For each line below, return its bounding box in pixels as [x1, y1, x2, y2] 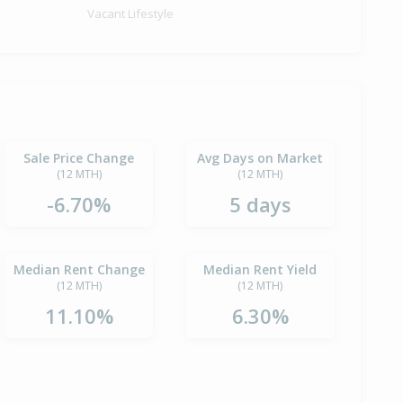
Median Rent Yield [203, 260, 318, 278]
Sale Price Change [23, 148, 135, 166]
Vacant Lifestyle [87, 4, 175, 22]
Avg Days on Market [197, 148, 324, 166]
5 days [228, 190, 291, 218]
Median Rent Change [13, 260, 145, 278]
